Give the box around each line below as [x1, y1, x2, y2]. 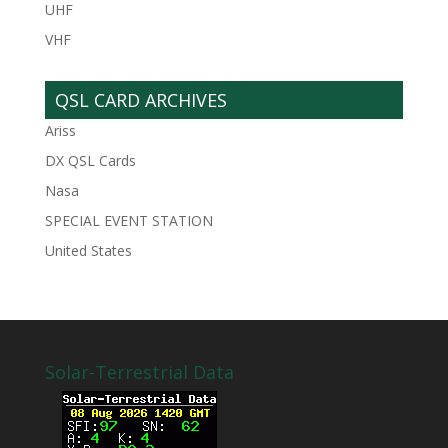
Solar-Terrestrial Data [44, 360, 234, 384]
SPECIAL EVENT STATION [44, 211, 213, 230]
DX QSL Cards [44, 151, 136, 170]
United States [44, 241, 132, 260]
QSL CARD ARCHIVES [54, 88, 227, 112]
